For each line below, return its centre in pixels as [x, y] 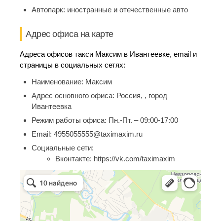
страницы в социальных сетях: [73, 65]
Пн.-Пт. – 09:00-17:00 [143, 120]
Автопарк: [49, 10]
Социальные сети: [63, 148]
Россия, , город [142, 95]
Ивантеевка [52, 106]
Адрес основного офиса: [74, 95]
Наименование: [58, 82]
